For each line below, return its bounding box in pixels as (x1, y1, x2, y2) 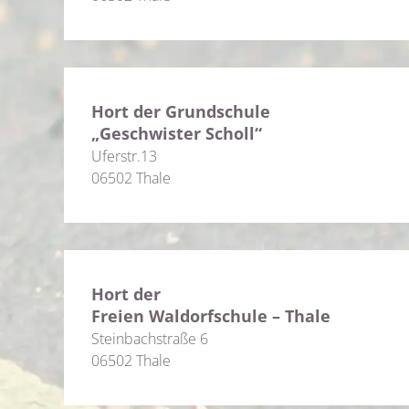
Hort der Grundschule (91, 100, 270, 122)
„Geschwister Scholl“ (91, 122, 262, 144)
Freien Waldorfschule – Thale (91, 305, 330, 327)
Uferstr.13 (91, 146, 157, 166)
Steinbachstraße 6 (91, 329, 208, 349)
